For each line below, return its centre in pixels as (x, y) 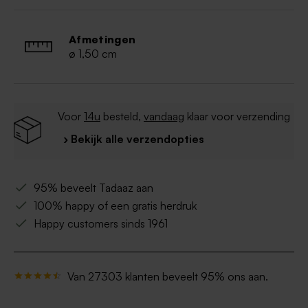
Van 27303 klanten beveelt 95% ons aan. (168, 277)
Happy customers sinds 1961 (101, 224)
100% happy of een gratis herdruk (115, 206)
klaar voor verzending (237, 117)
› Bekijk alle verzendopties (134, 139)
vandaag (164, 117)
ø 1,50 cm (93, 54)
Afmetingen (102, 40)
